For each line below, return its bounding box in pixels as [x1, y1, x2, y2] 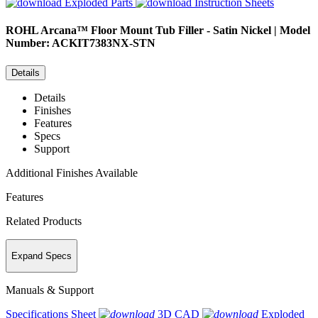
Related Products [6, 214, 82, 227]
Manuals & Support [6, 284, 94, 297]
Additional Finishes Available [6, 166, 138, 179]
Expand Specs [11, 251, 72, 262]
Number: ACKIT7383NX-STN [6, 37, 155, 50]
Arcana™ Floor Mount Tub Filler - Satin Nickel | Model [40, 24, 310, 37]
